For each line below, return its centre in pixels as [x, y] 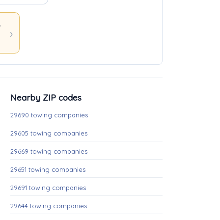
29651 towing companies [48, 169]
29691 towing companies [48, 188]
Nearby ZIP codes [46, 97]
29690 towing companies [49, 115]
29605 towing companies [49, 133]
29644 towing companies [49, 206]
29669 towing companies [49, 151]
